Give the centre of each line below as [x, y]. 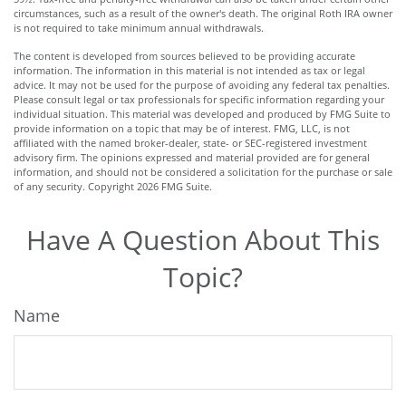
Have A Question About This [203, 239]
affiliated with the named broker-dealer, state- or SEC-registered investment [190, 142]
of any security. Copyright [75, 186]
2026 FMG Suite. [174, 186]
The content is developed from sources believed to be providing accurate [184, 55]
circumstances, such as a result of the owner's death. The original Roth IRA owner [203, 13]
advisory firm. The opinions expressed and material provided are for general [192, 157]
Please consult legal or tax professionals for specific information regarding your [199, 99]
